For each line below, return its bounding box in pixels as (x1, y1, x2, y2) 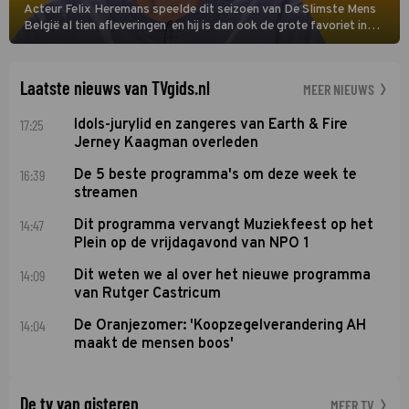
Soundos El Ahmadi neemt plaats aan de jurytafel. (24, 50, 299, 67)
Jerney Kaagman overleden (74, 133, 259, 152)
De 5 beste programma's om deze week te (74, 165, 358, 184)
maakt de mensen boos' (74, 334, 235, 353)
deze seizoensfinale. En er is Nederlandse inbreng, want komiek (24, 34, 371, 50)
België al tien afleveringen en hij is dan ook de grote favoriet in (24, 17, 367, 34)
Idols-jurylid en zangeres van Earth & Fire (74, 115, 349, 134)
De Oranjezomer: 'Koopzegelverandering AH (74, 316, 367, 335)
